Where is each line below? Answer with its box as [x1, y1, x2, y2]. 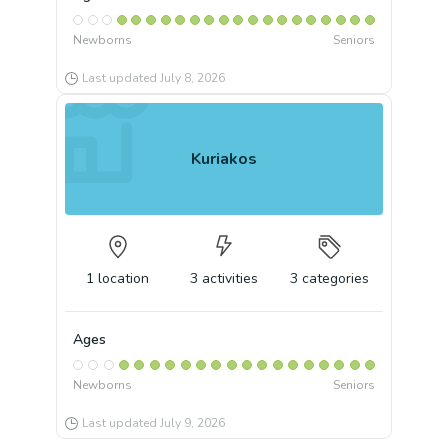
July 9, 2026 [160, 415, 225, 431]
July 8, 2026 [160, 70, 225, 86]
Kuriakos [191, 147, 257, 170]
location [98, 269, 150, 288]
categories [302, 269, 370, 288]
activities [201, 269, 258, 288]
